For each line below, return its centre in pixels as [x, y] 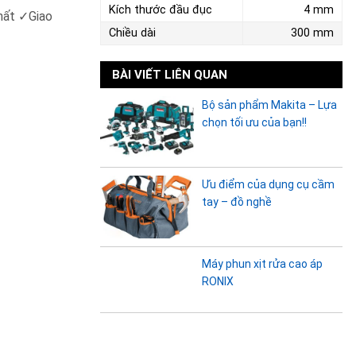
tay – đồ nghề [237, 201]
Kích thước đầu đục [161, 10]
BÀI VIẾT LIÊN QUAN [170, 75]
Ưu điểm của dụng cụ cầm [268, 184]
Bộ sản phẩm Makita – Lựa [269, 105]
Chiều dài [132, 33]
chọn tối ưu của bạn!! [254, 123]
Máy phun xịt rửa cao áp [262, 263]
